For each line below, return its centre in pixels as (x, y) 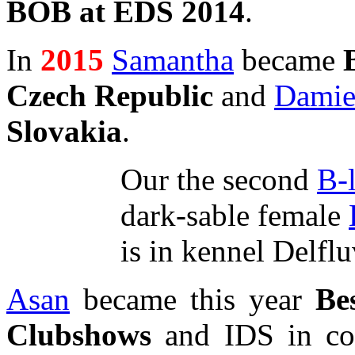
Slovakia (64, 131)
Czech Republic (110, 95)
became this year (193, 299)
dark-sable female (235, 215)
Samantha (173, 59)
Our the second (219, 179)
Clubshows (79, 334)
